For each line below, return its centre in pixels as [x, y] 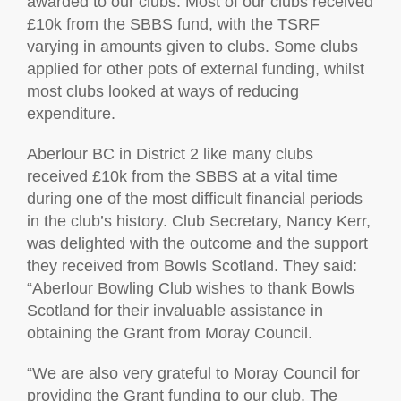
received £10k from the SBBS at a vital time [182, 176]
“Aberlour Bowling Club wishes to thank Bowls [191, 288]
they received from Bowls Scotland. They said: [192, 266]
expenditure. [71, 114]
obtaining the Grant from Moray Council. [170, 333]
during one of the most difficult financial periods [195, 199]
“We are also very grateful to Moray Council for [193, 373]
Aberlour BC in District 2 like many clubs [170, 154]
